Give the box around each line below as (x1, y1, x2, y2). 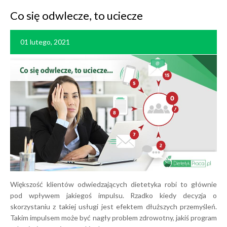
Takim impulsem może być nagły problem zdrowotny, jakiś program (10, 213, 217, 222)
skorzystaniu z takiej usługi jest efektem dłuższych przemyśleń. (10, 202, 217, 211)
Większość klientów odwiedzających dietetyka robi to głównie (10, 179, 217, 188)
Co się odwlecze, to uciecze (10, 9, 143, 22)
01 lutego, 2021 (20, 37, 70, 46)
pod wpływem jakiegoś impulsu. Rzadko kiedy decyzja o (10, 191, 217, 200)
